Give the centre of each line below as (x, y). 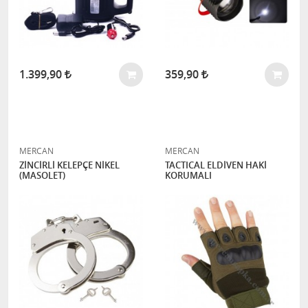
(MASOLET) (42, 175)
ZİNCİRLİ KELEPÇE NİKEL (69, 165)
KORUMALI (188, 175)
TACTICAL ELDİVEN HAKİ (216, 165)
